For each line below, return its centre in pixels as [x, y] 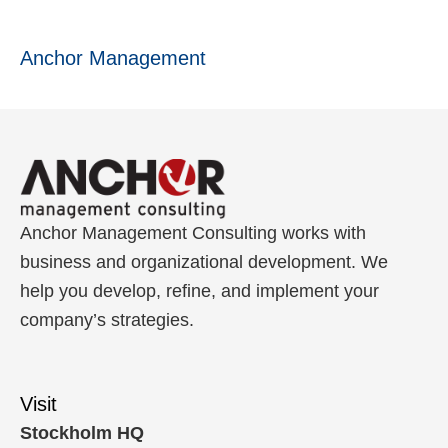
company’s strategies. [107, 319]
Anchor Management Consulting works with [193, 232]
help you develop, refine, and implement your [199, 290]
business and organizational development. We [204, 261]
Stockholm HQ [82, 433]
